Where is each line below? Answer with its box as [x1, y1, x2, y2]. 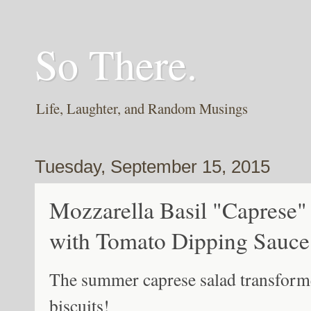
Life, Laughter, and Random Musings [36, 99, 248, 119]
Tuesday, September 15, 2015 [35, 156, 270, 178]
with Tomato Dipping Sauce [49, 225, 310, 256]
